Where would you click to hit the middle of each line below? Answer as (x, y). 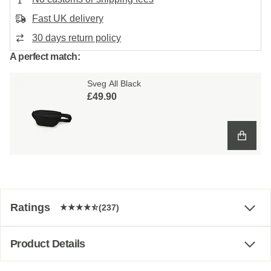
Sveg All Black (114, 84)
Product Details (48, 244)
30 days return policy (77, 38)
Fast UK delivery (68, 19)
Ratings (30, 208)
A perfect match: (45, 57)
